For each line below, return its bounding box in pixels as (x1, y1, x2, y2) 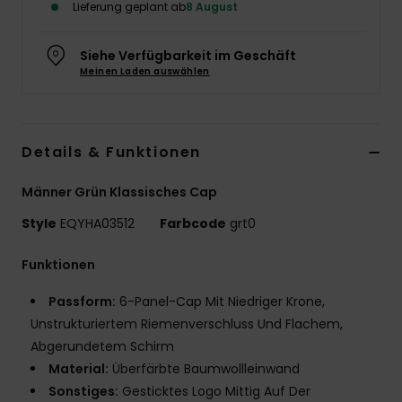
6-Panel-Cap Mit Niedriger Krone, (116, 293, 325, 311)
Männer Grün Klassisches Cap (22, 183, 217, 202)
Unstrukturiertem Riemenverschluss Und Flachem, (31, 315, 343, 334)
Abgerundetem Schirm (31, 337, 174, 356)
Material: (48, 360, 109, 379)
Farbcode (160, 214, 226, 233)
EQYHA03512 (57, 214, 138, 233)
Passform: (48, 293, 116, 311)
